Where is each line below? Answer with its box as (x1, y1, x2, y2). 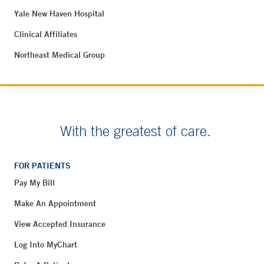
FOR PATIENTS (14, 160, 71, 171)
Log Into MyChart (14, 239, 77, 250)
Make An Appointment (14, 197, 96, 209)
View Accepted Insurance (14, 218, 105, 229)
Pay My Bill (14, 177, 55, 188)
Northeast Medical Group (14, 49, 105, 60)
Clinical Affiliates (14, 28, 77, 39)
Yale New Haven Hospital (14, 8, 104, 19)
